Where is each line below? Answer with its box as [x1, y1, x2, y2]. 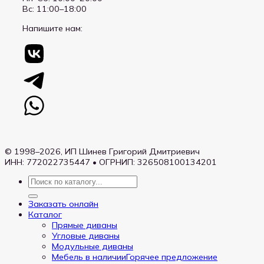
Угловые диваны [52, 230, 120, 242]
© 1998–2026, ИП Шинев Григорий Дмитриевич [5, 146, 200, 157]
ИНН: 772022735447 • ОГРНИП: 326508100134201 [5, 156, 217, 167]
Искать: [28, 175, 58, 186]
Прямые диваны [52, 220, 117, 231]
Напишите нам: [22, 22, 83, 34]
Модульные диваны [52, 241, 133, 252]
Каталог [28, 209, 62, 220]
